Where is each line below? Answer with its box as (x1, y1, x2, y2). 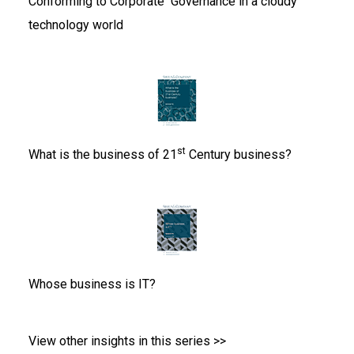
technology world (28, 17, 123, 33)
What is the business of (28, 147, 163, 163)
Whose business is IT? (28, 276, 156, 292)
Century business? (186, 147, 292, 163)
